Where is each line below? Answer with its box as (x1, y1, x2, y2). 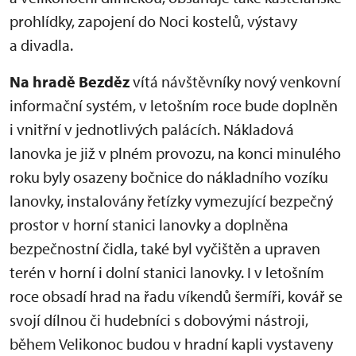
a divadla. (10, 35, 73, 55)
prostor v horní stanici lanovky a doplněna (10, 215, 288, 234)
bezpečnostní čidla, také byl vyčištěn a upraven (10, 238, 320, 258)
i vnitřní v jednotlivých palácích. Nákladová (10, 119, 294, 139)
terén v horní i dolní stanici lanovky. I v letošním (10, 262, 324, 282)
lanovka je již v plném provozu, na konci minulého (10, 143, 341, 163)
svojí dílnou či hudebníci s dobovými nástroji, (10, 310, 308, 330)
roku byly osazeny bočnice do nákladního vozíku (10, 167, 328, 187)
